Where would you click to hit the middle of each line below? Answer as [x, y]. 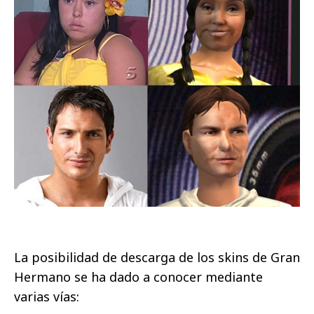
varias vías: [47, 297]
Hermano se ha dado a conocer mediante [138, 277]
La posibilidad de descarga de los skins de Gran [157, 258]
